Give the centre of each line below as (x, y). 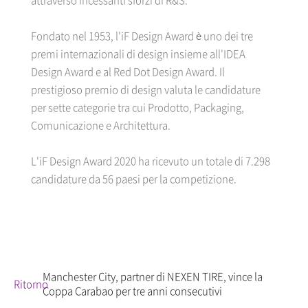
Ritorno (31, 284)
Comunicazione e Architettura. (101, 125)
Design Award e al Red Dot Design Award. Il (128, 72)
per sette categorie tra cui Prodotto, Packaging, (137, 108)
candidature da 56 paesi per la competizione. (134, 179)
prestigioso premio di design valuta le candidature (146, 90)
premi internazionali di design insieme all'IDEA (138, 54)
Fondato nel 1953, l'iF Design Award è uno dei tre (142, 36)
